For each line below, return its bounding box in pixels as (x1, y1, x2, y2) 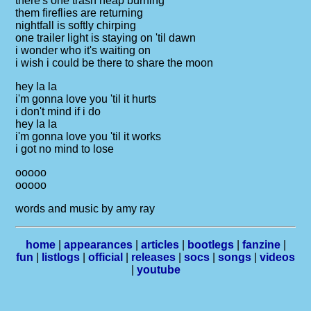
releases (131, 251, 176, 263)
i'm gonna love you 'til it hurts (15, 93, 157, 105)
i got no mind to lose (15, 143, 115, 155)
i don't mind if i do (15, 106, 101, 117)
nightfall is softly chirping (15, 19, 137, 31)
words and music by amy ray (15, 203, 155, 215)
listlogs (42, 251, 80, 263)
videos (260, 251, 295, 263)
